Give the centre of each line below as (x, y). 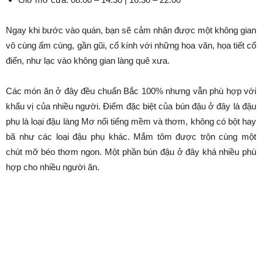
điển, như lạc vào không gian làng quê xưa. (88, 60)
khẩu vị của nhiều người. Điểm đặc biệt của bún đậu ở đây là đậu (131, 106)
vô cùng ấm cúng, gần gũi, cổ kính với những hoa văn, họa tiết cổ (131, 45)
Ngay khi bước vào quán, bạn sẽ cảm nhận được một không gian (131, 30)
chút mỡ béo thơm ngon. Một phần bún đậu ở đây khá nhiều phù (131, 151)
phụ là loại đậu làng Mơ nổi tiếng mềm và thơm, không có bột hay (131, 121)
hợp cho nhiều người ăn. (53, 167)
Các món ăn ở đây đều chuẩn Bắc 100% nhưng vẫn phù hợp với (131, 91)
